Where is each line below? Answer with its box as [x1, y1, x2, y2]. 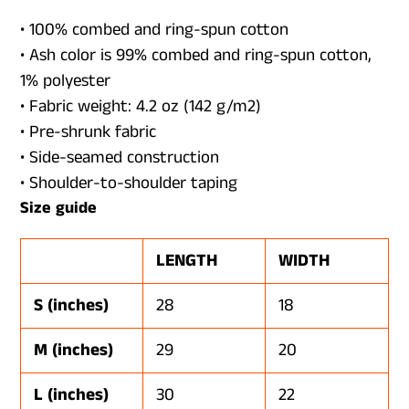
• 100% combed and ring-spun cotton [20, 17, 288, 42]
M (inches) [34, 338, 113, 363]
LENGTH [156, 248, 217, 274]
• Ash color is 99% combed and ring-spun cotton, [20, 43, 372, 68]
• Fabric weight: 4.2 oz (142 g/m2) [20, 94, 261, 119]
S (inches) [34, 293, 109, 319]
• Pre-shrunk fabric [20, 120, 156, 144]
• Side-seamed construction [20, 145, 219, 170]
